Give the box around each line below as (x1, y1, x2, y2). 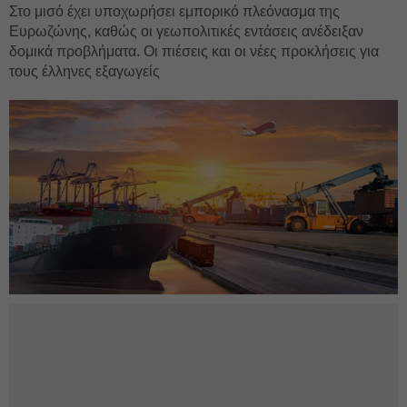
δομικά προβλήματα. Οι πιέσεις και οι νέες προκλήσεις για (9, 44, 379, 59)
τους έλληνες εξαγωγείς (9, 64, 160, 79)
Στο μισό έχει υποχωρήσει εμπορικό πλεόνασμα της (9, 4, 340, 19)
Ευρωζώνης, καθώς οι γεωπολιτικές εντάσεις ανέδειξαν (9, 24, 363, 39)
